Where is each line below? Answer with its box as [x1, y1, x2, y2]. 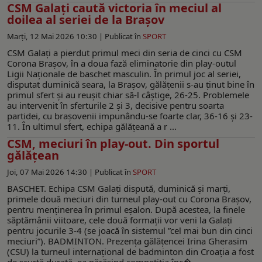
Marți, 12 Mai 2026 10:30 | [7, 30, 105, 42]
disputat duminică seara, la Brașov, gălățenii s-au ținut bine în [7, 78, 254, 90]
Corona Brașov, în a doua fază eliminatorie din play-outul [7, 57, 236, 69]
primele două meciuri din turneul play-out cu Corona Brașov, [7, 192, 251, 205]
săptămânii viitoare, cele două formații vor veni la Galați [7, 213, 232, 226]
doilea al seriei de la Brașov [7, 11, 164, 27]
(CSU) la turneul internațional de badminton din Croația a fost [7, 245, 254, 257]
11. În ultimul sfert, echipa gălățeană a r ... [7, 120, 177, 132]
